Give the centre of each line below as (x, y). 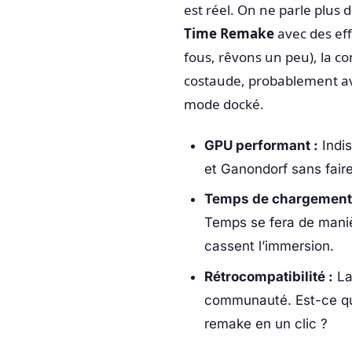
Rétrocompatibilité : (268, 276)
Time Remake (229, 34)
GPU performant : (261, 145)
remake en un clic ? (266, 323)
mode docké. (224, 104)
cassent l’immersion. (269, 246)
